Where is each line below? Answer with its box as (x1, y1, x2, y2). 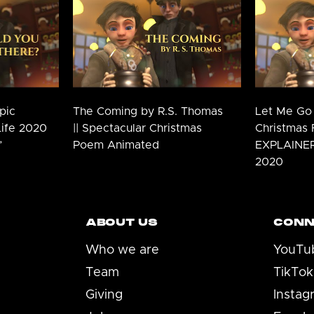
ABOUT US (86, 214, 158, 229)
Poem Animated (73, 139, 160, 151)
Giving (86, 288, 123, 301)
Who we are (86, 243, 159, 257)
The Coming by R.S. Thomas (73, 105, 224, 117)
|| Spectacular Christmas (73, 122, 203, 134)
